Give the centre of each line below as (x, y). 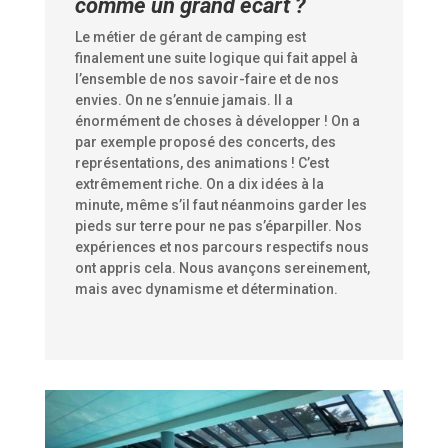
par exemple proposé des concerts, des (205, 141)
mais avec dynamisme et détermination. (206, 288)
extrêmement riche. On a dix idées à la (199, 183)
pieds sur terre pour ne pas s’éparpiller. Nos (218, 225)
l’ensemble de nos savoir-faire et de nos (206, 78)
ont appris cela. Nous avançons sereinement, (222, 267)
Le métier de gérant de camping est (190, 36)
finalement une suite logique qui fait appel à (216, 57)
